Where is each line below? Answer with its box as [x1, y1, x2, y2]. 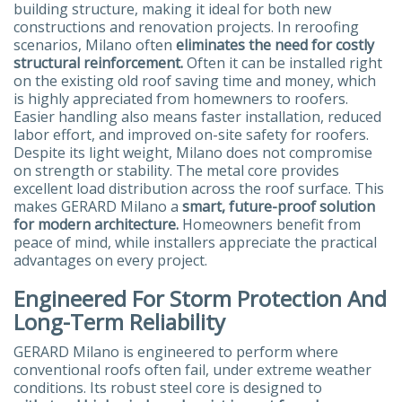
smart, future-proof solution [182, 196, 375, 216]
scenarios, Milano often [13, 34, 176, 55]
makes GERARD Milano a [13, 196, 182, 216]
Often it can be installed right [183, 52, 382, 73]
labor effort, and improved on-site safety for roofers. [13, 124, 369, 144]
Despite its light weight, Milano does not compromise [13, 142, 372, 162]
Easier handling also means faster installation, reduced [13, 106, 381, 127]
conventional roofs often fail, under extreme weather [13, 359, 371, 380]
